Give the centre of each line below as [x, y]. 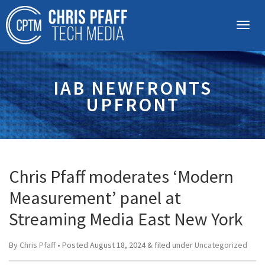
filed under [174, 245]
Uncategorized [221, 245]
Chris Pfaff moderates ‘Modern [121, 176]
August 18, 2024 [118, 245]
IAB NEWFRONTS [132, 88]
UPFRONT [132, 104]
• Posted [73, 245]
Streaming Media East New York [126, 219]
